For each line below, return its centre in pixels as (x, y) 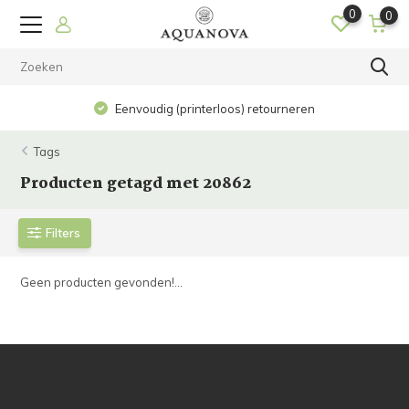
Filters (63, 232)
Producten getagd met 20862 (136, 184)
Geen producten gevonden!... (102, 282)
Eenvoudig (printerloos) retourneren (214, 109)
